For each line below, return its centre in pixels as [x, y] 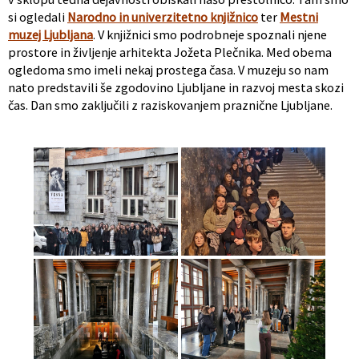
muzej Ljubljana [50, 34]
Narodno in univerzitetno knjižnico [163, 16]
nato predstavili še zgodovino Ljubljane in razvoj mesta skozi [176, 87]
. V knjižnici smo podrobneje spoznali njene [210, 34]
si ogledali [38, 16]
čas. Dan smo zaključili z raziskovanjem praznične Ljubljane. [170, 105]
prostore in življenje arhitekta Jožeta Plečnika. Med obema [170, 52]
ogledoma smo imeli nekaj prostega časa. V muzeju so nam [168, 69]
